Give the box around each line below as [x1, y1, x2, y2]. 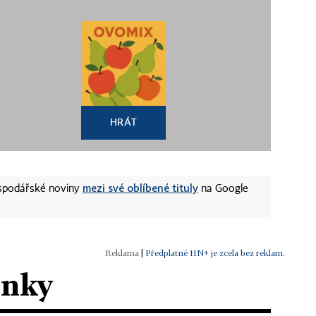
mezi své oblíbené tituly [83, 181, 198, 194]
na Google [198, 183, 248, 194]
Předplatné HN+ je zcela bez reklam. [145, 247, 285, 258]
